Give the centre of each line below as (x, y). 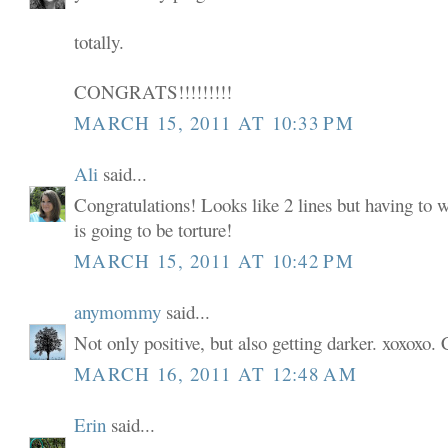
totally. (99, 42)
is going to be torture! (153, 230)
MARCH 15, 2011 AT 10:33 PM (214, 122)
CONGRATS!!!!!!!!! (153, 92)
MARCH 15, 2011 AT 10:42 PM (214, 260)
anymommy (118, 311)
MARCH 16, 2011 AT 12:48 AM (215, 373)
